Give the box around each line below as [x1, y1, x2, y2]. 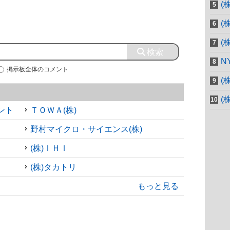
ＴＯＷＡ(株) [30, 106, 76, 114]
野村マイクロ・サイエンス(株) [30, 125, 142, 133]
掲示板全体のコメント [7, 66, 68, 73]
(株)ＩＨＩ [30, 144, 68, 152]
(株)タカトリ [30, 163, 76, 171]
